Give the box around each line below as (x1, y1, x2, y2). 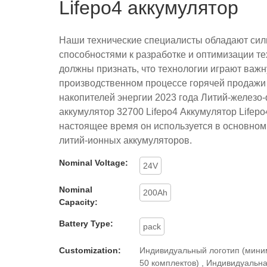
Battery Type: (59, 218, 113, 228)
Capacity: (59, 197, 98, 207)
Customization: (59, 245, 121, 255)
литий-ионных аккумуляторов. (59, 135, 192, 145)
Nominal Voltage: (59, 157, 128, 167)
